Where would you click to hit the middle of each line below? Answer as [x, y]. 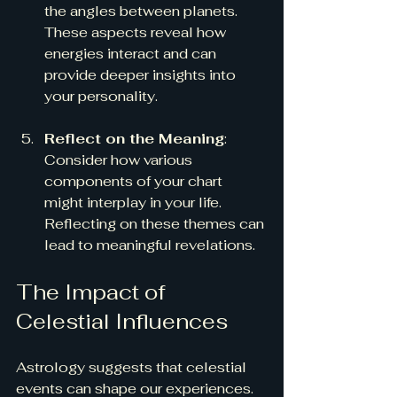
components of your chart [135, 181]
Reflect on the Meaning [134, 138]
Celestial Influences [122, 321]
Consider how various [120, 160]
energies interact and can [132, 53]
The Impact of [93, 292]
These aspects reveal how [137, 32]
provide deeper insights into [142, 74]
